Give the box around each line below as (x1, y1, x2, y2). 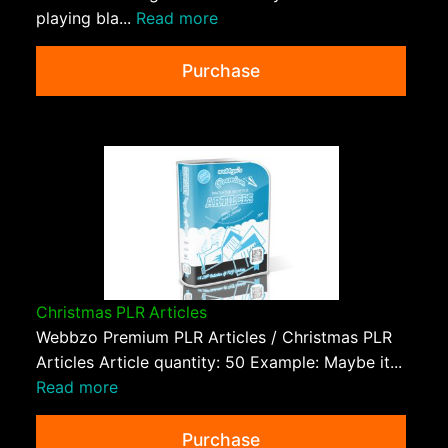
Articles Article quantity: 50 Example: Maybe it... (36, 352, 402, 373)
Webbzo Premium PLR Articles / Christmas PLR (36, 327, 392, 348)
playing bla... (36, 7, 136, 28)
